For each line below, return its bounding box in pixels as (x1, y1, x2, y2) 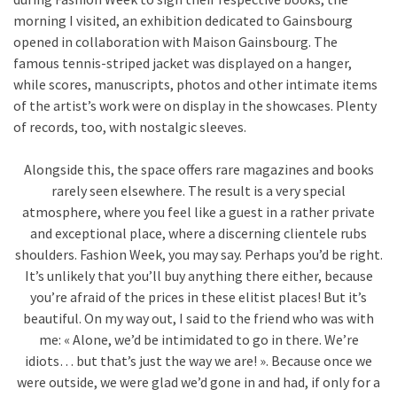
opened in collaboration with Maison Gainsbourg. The (13, 32, 338, 51)
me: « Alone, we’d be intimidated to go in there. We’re (38, 330, 359, 348)
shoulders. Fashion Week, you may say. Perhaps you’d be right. (14, 245, 383, 263)
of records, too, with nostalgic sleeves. (13, 117, 246, 136)
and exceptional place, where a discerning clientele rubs (30, 223, 367, 242)
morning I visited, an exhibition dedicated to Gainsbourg (13, 11, 353, 29)
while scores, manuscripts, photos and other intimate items (13, 74, 378, 93)
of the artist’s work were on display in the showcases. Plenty (13, 96, 377, 114)
